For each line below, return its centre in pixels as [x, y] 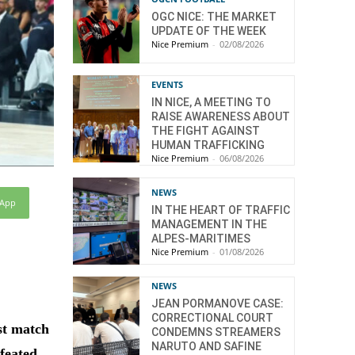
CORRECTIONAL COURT [212, 317]
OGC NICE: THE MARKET [214, 16]
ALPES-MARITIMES [201, 238]
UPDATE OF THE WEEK [209, 31]
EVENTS [167, 85]
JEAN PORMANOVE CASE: [218, 303]
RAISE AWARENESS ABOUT [221, 117]
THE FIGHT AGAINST [206, 131]
